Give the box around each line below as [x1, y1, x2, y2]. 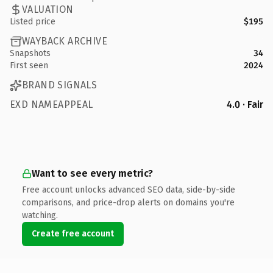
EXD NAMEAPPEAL [10, 98, 93, 110]
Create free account [32, 228, 114, 239]
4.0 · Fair [227, 98, 263, 110]
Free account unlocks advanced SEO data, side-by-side [22, 184, 235, 195]
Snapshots [10, 48, 51, 58]
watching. [22, 210, 58, 221]
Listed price [10, 16, 55, 27]
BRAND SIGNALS [22, 79, 97, 91]
